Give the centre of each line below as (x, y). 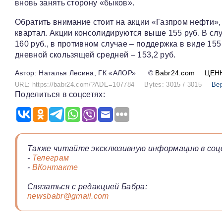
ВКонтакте (55, 167)
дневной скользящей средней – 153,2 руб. (95, 55)
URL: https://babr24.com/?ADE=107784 (75, 85)
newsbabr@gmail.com (68, 196)
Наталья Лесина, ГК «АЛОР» (87, 73)
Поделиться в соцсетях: (60, 95)
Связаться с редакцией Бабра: (87, 187)
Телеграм (51, 158)
